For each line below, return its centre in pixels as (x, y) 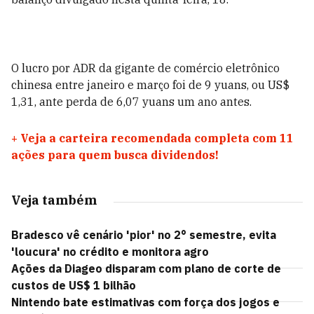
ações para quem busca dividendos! (115, 155)
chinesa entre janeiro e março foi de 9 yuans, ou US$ (150, 85)
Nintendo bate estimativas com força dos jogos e (145, 302)
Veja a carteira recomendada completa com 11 (157, 138)
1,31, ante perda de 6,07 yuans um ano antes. (131, 102)
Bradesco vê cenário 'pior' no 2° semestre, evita (144, 235)
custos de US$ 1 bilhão (74, 285)
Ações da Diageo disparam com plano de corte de (146, 268)
